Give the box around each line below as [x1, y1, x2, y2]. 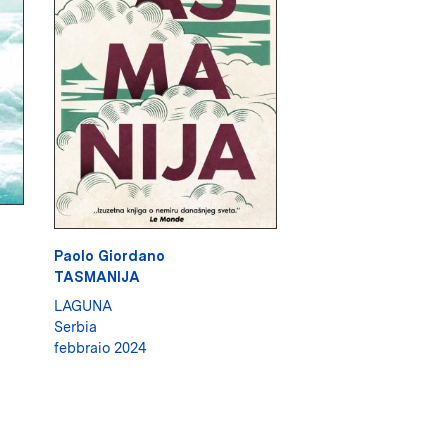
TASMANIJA [53, 268, 140, 286]
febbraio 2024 [53, 339, 147, 357]
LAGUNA [53, 297, 112, 315]
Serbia [53, 318, 97, 336]
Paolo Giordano [53, 247, 165, 265]
